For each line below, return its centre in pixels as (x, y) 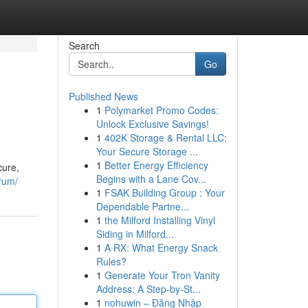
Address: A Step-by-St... (148, 289)
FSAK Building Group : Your (164, 192)
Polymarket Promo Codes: (161, 110)
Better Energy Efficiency (156, 165)
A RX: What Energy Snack (161, 247)
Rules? (111, 261)
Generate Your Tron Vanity (162, 275)
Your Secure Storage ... (147, 151)
